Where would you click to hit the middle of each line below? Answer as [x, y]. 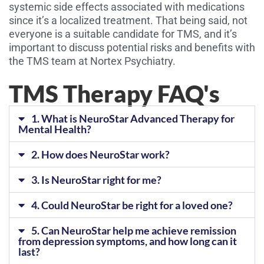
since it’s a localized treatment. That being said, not [128, 20]
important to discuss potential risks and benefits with [132, 47]
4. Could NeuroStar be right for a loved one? [132, 205]
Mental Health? [55, 129]
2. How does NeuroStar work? [100, 154]
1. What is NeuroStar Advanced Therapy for [133, 118]
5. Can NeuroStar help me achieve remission [133, 230]
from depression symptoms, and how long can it [128, 241]
